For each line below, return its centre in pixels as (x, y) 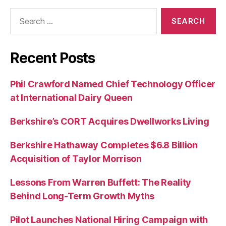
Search (20, 13)
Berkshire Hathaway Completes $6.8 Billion (104, 145)
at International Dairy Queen (71, 98)
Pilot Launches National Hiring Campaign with (109, 220)
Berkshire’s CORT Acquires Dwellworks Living (110, 121)
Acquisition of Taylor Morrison (76, 159)
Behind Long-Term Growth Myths (82, 196)
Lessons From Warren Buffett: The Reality (101, 182)
